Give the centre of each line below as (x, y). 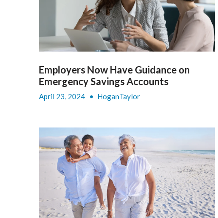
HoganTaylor (119, 96)
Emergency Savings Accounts (104, 81)
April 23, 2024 (63, 96)
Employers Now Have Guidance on (114, 69)
